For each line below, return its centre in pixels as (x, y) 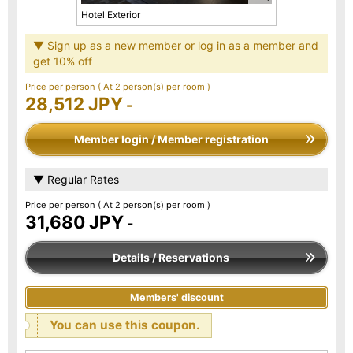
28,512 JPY (74, 103)
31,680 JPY (74, 221)
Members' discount (176, 297)
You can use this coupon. (125, 325)
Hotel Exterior (111, 14)
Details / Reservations (171, 257)
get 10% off (63, 61)
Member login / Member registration (171, 139)
